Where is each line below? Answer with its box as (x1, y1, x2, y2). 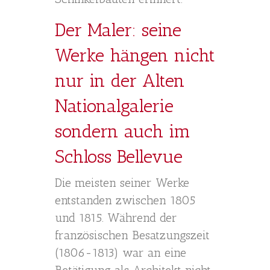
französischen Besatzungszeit (55, 228, 210, 242)
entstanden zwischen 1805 (55, 193, 195, 207)
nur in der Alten (55, 70, 185, 92)
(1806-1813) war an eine (55, 245, 186, 260)
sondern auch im (55, 121, 190, 142)
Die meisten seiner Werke (55, 175, 189, 190)
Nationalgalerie (55, 95, 174, 117)
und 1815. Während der (55, 210, 177, 225)
